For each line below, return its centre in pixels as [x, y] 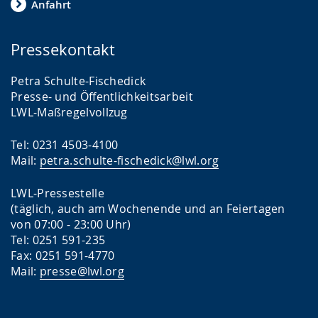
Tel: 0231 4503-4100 [65, 145]
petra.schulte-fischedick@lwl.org [129, 160]
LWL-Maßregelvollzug [69, 112]
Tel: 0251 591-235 [58, 240]
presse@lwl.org [82, 271]
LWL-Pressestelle [57, 193]
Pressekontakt [63, 49]
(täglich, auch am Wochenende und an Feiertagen [148, 209]
